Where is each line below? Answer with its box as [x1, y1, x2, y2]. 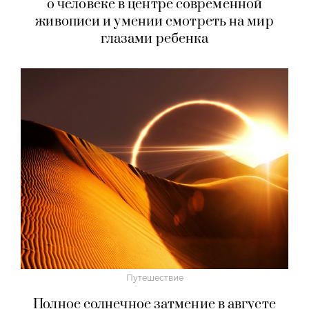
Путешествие [126, 272, 183, 283]
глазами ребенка [100, 30, 209, 48]
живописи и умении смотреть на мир [35, 12, 274, 30]
